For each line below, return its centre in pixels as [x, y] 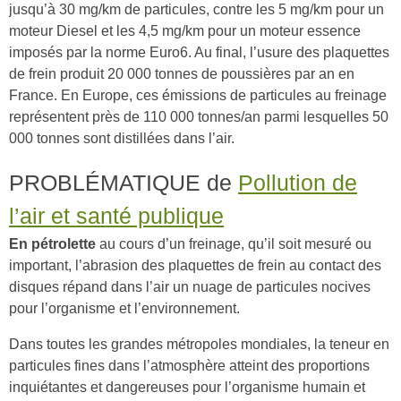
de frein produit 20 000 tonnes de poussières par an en [182, 74]
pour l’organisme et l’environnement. [124, 308]
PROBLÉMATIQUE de [124, 183]
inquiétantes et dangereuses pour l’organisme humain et [187, 387]
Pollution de [298, 183]
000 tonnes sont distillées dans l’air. [122, 138]
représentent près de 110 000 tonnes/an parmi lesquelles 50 [199, 117]
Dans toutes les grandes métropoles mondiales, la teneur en [199, 344]
